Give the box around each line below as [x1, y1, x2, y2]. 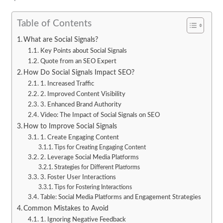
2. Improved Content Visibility [40, 91, 125, 98]
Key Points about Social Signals [40, 48, 127, 55]
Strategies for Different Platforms [54, 165, 140, 171]
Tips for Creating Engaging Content [54, 145, 146, 151]
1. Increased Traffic [40, 81, 94, 88]
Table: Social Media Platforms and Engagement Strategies [40, 194, 201, 201]
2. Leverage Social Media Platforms [40, 154, 139, 161]
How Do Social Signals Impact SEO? [23, 69, 135, 77]
